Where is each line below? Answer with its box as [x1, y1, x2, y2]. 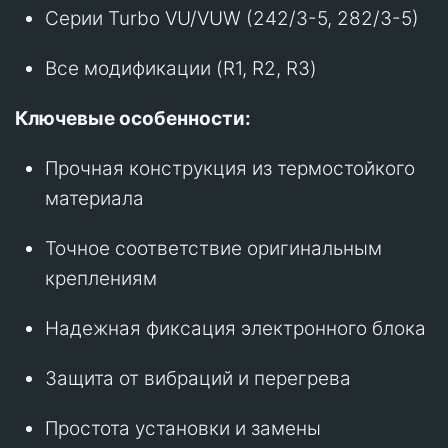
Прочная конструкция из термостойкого [45, 156, 415, 180]
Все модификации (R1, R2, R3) [45, 56, 317, 80]
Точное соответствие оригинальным [45, 236, 382, 260]
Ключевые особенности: [15, 106, 251, 130]
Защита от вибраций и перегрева [45, 366, 351, 390]
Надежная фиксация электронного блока [45, 316, 426, 340]
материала [45, 186, 144, 210]
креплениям [45, 266, 157, 290]
